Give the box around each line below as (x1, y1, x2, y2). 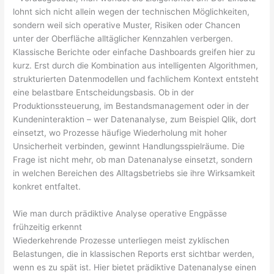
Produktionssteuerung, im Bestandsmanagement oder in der (13, 101, 250, 111)
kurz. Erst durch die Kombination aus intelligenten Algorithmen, (13, 61, 259, 71)
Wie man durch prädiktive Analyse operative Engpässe (13, 209, 228, 219)
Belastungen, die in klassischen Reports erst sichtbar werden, (13, 249, 255, 259)
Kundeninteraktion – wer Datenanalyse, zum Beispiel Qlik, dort (13, 114, 257, 125)
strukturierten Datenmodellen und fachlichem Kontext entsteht (13, 74, 259, 84)
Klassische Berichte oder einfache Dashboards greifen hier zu (13, 47, 256, 57)
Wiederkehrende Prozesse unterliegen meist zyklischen (13, 235, 230, 246)
